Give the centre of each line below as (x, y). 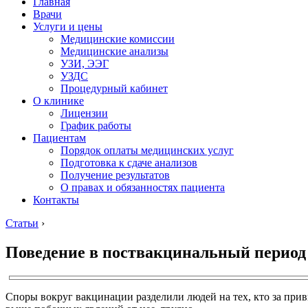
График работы (96, 125)
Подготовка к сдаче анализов (129, 163)
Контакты (56, 200)
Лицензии (84, 113)
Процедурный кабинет (114, 88)
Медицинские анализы (114, 51)
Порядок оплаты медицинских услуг (147, 150)
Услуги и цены (68, 26)
